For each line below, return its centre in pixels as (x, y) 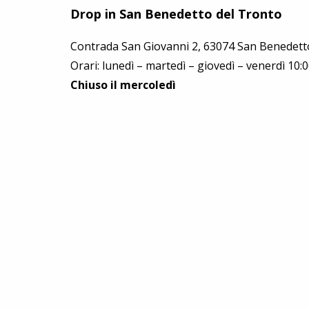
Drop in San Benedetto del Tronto (176, 14)
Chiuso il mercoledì (123, 85)
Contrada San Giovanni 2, (137, 46)
